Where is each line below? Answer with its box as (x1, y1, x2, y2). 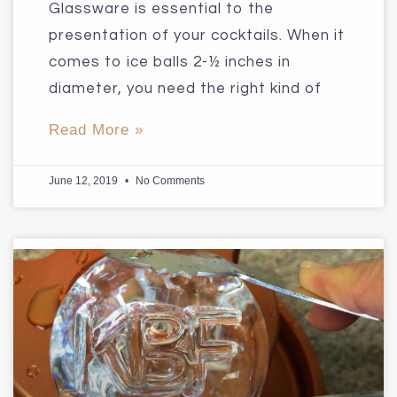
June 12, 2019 (49, 174, 121, 187)
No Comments (133, 174, 205, 187)
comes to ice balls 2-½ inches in (49, 53, 291, 70)
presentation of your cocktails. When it (49, 27, 345, 43)
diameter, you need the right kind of (49, 80, 322, 97)
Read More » (49, 121, 144, 138)
